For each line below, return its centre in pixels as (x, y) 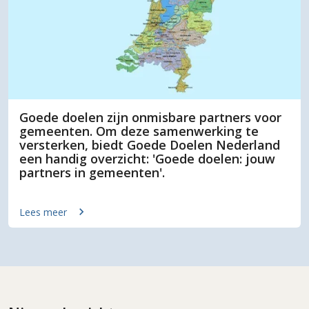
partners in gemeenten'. (92, 173)
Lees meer (43, 212)
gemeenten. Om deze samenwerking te (139, 131)
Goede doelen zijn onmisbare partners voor (150, 118)
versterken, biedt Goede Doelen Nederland (150, 145)
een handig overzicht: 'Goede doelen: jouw (147, 159)
